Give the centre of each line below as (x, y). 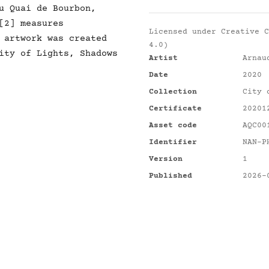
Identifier (173, 142)
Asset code (173, 125)
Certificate (175, 109)
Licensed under (185, 32)
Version (166, 159)
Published (171, 176)
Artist (163, 58)
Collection (173, 92)
